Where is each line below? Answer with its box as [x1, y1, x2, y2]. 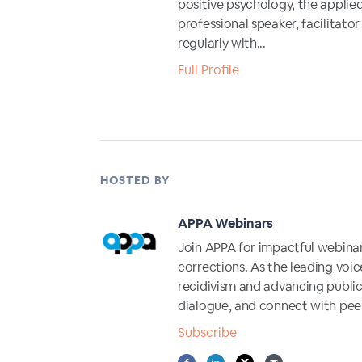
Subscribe [178, 324, 237, 342]
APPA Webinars [178, 215, 273, 233]
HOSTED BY [100, 173, 170, 187]
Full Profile [178, 61, 239, 78]
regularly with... [178, 35, 266, 52]
